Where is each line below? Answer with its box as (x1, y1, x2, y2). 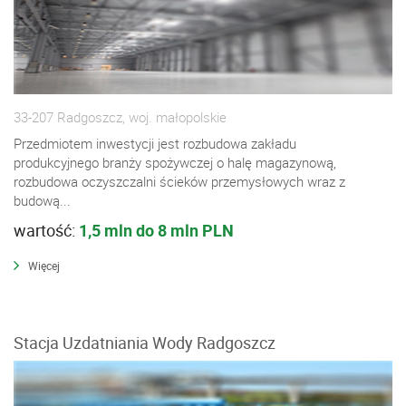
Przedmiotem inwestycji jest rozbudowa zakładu (14, 134, 296, 153)
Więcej (28, 258, 60, 274)
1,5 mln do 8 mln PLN (79, 219, 234, 242)
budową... (14, 191, 71, 210)
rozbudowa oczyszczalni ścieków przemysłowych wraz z (14, 172, 345, 191)
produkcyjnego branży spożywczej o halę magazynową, (14, 153, 336, 172)
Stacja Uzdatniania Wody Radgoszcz (14, 332, 275, 354)
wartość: (14, 219, 79, 242)
